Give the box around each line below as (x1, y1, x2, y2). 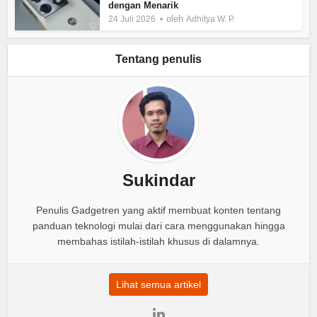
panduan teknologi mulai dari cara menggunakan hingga (32, 219, 285, 231)
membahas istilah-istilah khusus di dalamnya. (57, 235, 260, 247)
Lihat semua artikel (116, 278, 201, 290)
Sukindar (122, 170, 195, 190)
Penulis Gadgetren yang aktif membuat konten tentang (36, 204, 281, 216)
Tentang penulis (115, 52, 202, 65)
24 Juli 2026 (108, 14, 156, 25)
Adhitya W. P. (186, 14, 236, 25)
